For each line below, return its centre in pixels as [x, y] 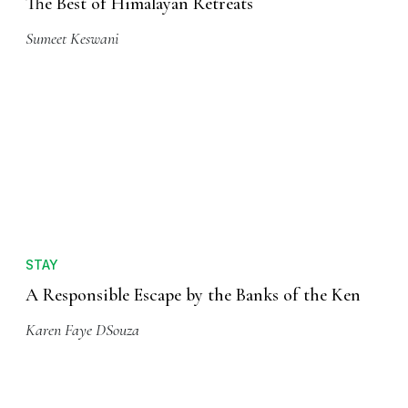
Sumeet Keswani [72, 39]
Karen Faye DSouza [82, 330]
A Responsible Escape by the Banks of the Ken [193, 296]
